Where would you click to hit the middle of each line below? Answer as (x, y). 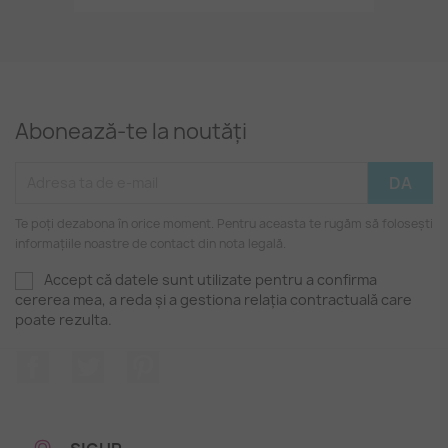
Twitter (131, 360)
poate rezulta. (63, 319)
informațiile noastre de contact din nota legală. (150, 243)
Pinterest (195, 360)
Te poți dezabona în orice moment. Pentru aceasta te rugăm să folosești (224, 223)
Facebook (86, 360)
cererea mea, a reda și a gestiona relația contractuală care (213, 299)
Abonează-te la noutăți (131, 131)
